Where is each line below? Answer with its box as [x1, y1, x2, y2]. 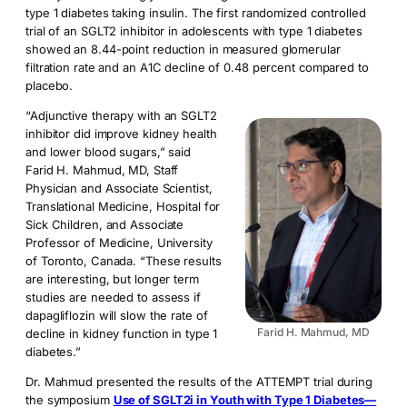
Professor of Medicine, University [25, 235, 213, 251]
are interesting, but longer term [25, 272, 199, 287]
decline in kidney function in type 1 [25, 326, 218, 342]
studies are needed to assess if [25, 290, 201, 305]
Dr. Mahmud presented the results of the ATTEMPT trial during [25, 374, 372, 390]
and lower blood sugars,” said [25, 144, 192, 160]
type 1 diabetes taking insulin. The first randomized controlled [25, 5, 366, 21]
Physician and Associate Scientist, [25, 181, 213, 196]
